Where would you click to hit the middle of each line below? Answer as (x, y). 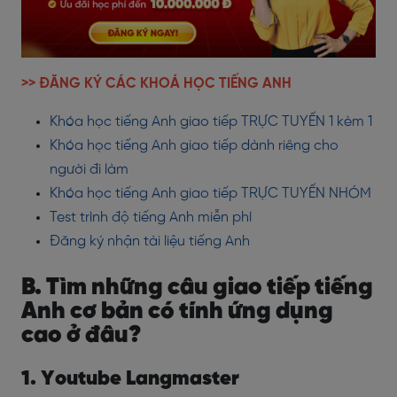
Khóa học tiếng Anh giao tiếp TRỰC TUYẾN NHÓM (210, 193)
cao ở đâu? (81, 335)
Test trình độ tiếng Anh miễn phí (151, 217)
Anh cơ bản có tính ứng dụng (177, 311)
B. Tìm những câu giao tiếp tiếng (197, 287)
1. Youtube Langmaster (130, 379)
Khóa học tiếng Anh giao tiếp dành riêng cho (194, 145)
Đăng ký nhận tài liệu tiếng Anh (150, 241)
